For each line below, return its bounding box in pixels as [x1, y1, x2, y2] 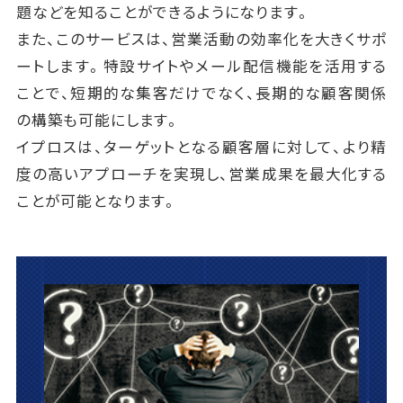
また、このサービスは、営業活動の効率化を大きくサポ [15, 27, 388, 49]
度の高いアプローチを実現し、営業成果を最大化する [15, 162, 388, 184]
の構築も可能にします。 [15, 108, 182, 130]
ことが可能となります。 [15, 189, 179, 211]
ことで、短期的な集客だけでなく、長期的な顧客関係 [15, 81, 388, 103]
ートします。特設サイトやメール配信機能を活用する [15, 54, 388, 76]
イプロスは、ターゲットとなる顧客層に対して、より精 [15, 135, 388, 157]
